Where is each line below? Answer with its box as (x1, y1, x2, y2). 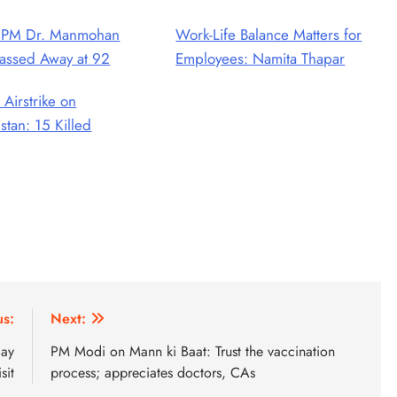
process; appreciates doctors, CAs (51, 362, 255, 383)
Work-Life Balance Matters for (175, 23, 362, 45)
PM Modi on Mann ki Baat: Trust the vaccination (51, 340, 335, 362)
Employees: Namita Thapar (175, 47, 346, 69)
